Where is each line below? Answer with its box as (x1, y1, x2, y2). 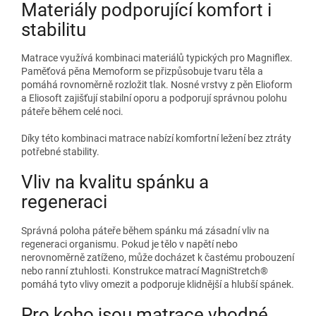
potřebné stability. (21, 146, 99, 158)
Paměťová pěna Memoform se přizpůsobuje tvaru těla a (21, 66, 263, 78)
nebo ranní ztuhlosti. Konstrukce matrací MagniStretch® (21, 265, 268, 276)
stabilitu (21, 18, 86, 40)
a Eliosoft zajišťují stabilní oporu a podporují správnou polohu (21, 92, 287, 104)
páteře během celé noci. (21, 106, 123, 118)
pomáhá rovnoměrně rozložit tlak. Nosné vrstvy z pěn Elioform (21, 79, 292, 91)
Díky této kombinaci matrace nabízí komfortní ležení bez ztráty (21, 133, 291, 145)
